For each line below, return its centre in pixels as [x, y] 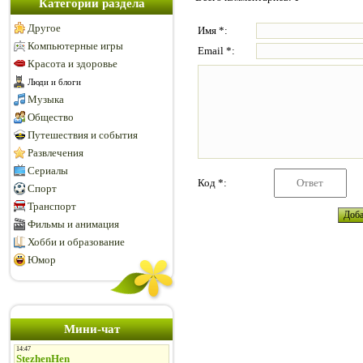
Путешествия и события [83, 135]
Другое [44, 28]
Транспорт [52, 206]
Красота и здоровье [73, 64]
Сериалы [48, 171]
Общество [51, 117]
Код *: [212, 182]
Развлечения [56, 153]
